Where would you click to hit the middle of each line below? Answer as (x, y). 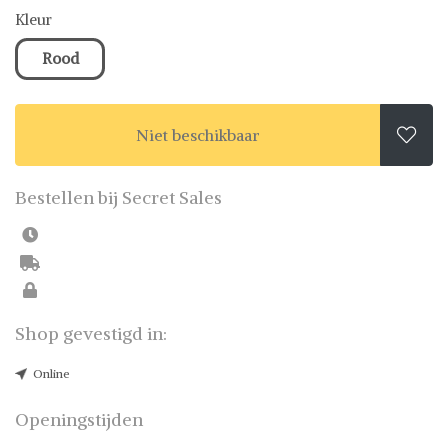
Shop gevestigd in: (91, 333)
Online (51, 373)
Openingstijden (79, 419)
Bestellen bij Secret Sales (118, 197)
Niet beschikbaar (198, 134)
